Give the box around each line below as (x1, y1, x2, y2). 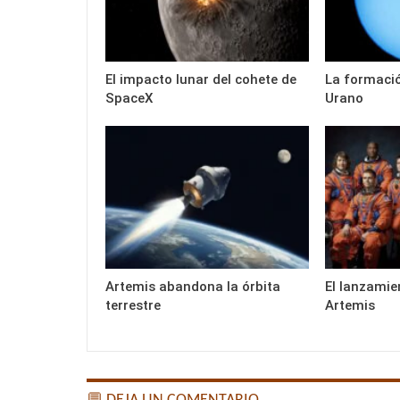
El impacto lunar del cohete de (105, 71, 296, 88)
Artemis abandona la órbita (105, 278, 280, 295)
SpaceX (105, 90, 154, 107)
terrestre (105, 296, 161, 313)
